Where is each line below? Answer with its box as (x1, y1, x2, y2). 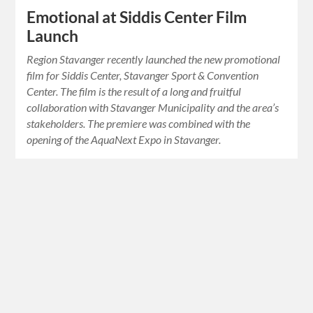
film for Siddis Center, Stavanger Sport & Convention (27, 68, 259, 82)
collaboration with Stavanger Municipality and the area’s (27, 101, 279, 115)
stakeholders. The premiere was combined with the (27, 117, 251, 131)
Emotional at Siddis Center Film (27, 8, 247, 27)
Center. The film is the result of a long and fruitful (27, 85, 242, 99)
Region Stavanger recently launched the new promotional (27, 52, 281, 66)
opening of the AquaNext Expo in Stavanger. (27, 133, 221, 147)
